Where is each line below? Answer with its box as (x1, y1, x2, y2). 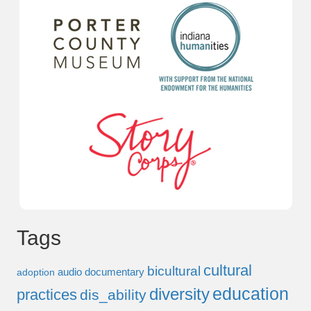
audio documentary (58, 266, 144, 278)
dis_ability (80, 287, 146, 303)
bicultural (147, 264, 201, 279)
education (212, 284, 289, 304)
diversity (149, 285, 210, 304)
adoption (17, 267, 55, 278)
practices (17, 286, 77, 304)
